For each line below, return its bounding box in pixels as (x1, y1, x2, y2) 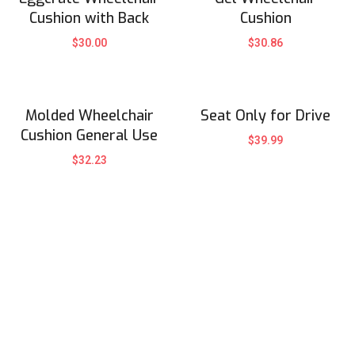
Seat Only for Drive (200, 105, 331, 125)
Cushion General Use (21, 125, 158, 145)
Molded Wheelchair (25, 105, 154, 125)
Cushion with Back (29, 8, 150, 28)
